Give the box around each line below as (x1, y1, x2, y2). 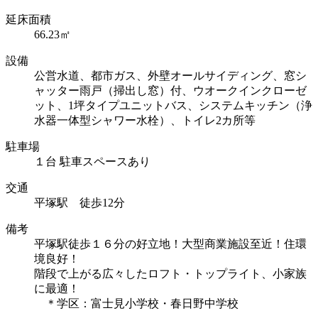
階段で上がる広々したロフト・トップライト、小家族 (34, 267, 307, 280)
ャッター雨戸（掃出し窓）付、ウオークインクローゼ (34, 84, 307, 97)
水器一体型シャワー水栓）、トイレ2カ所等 (34, 114, 256, 126)
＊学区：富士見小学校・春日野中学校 (34, 297, 238, 309)
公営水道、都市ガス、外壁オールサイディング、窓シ (34, 69, 307, 82)
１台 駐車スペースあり (34, 155, 150, 168)
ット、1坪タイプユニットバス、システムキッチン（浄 (34, 99, 312, 111)
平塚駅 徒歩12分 (34, 196, 125, 209)
